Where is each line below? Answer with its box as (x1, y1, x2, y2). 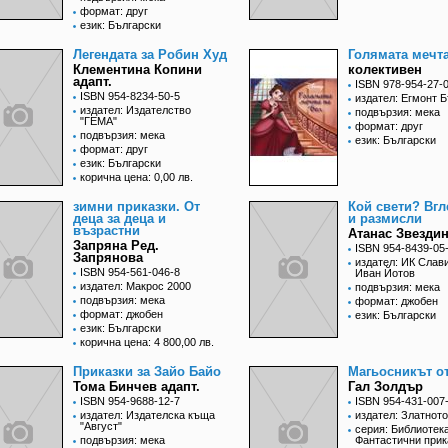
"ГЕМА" (80, 115, 117, 128)
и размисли (348, 211, 422, 227)
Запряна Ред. (73, 238, 159, 254)
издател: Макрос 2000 (80, 280, 191, 293)
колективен (348, 62, 422, 78)
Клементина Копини (73, 62, 202, 78)
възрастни (73, 223, 140, 239)
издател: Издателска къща (80, 409, 215, 422)
